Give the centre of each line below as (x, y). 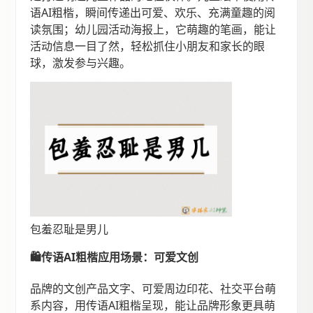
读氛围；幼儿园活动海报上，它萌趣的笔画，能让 (153, 30)
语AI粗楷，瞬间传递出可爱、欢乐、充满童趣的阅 (153, 13)
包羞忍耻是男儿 (70, 229)
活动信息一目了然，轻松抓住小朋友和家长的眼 (148, 46)
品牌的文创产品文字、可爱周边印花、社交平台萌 (153, 288)
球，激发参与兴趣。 (81, 63)
